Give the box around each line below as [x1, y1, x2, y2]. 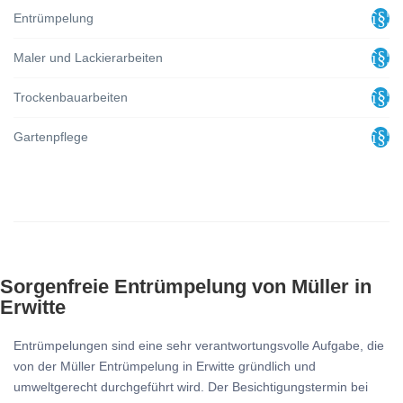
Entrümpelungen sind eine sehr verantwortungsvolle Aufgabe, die [13, 338, 384, 353]
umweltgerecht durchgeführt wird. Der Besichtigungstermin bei [13, 380, 368, 394]
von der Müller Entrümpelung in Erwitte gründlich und [13, 359, 316, 373]
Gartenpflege [13, 130, 88, 144]
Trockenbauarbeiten [13, 90, 128, 104]
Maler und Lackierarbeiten [13, 50, 163, 65]
